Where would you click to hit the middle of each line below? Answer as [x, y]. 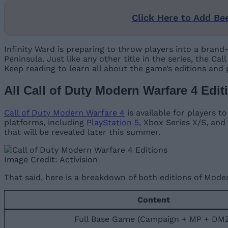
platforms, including [45, 122]
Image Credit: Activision [51, 159]
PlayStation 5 [113, 122]
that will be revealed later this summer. [82, 132]
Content [153, 199]
